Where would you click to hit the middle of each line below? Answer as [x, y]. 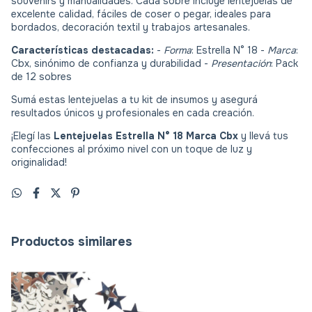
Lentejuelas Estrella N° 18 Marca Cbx [146, 135]
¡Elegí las [32, 135]
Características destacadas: [83, 50]
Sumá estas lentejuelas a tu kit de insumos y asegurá [134, 99]
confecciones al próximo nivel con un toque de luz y [132, 149]
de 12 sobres [41, 76]
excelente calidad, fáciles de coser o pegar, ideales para [141, 14]
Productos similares [72, 241]
